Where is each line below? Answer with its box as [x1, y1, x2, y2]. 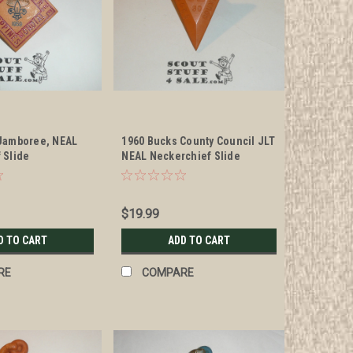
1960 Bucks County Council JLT [121, 135, 276, 148]
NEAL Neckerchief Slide [121, 150, 240, 163]
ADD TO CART [168, 234, 231, 247]
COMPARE [142, 266, 195, 280]
